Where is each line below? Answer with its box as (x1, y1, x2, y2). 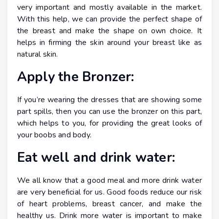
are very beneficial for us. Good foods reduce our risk (17, 187, 202, 198)
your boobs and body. (17, 130, 91, 141)
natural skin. (17, 49, 58, 60)
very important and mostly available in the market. (17, 2, 202, 13)
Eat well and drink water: (17, 149, 175, 167)
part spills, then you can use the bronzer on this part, (17, 106, 202, 117)
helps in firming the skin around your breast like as (17, 37, 202, 48)
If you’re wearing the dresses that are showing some (17, 94, 202, 106)
